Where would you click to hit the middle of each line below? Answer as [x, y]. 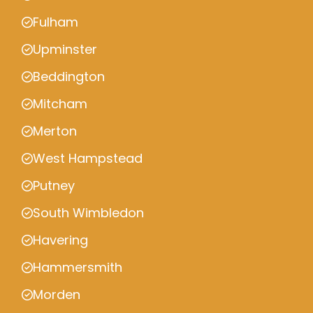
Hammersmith [78, 267]
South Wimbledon [88, 213]
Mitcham [60, 104]
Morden [57, 294]
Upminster [65, 49]
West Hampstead [88, 158]
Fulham [56, 22]
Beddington [69, 77]
